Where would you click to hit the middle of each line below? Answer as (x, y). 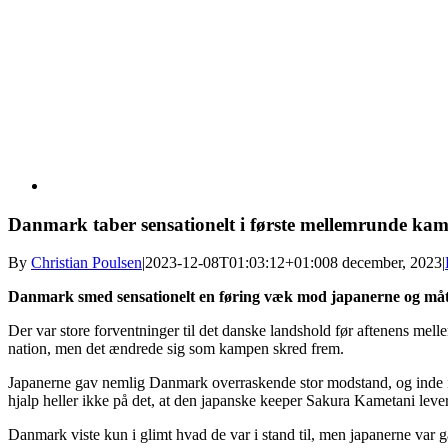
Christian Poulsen (86, 263)
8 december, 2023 (386, 263)
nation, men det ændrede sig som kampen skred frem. (176, 349)
